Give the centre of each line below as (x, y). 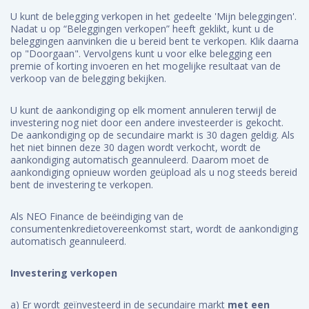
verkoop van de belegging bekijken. (90, 78)
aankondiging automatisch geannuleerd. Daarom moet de (140, 160)
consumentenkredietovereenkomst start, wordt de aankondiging (154, 229)
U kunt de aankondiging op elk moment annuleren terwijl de (143, 110)
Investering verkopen (65, 273)
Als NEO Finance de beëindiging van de (97, 216)
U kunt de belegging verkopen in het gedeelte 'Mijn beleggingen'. (153, 16)
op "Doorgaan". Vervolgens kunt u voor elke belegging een (141, 53)
